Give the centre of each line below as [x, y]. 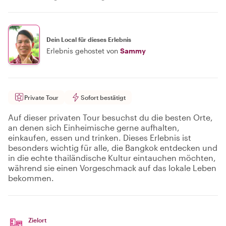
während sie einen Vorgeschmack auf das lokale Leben [112, 168]
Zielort [37, 220]
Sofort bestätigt [103, 97]
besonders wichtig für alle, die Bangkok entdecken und [113, 148]
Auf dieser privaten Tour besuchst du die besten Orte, [110, 117]
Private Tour [41, 97]
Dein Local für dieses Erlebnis [89, 39]
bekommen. [31, 178]
